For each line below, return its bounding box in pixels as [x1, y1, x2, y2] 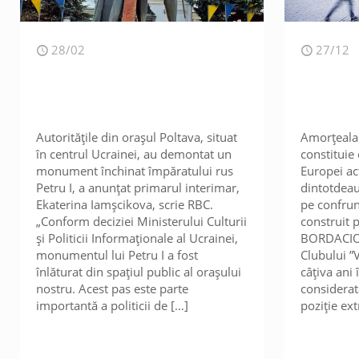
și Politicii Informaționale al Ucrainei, [36, 230, 239, 246]
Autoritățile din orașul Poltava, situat [36, 129, 238, 145]
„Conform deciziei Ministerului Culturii [36, 213, 248, 229]
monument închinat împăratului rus [36, 163, 234, 179]
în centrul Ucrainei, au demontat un [36, 146, 232, 162]
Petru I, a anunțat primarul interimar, [36, 179, 240, 196]
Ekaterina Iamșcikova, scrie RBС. [36, 196, 214, 212]
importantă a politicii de [36, 297, 168, 313]
